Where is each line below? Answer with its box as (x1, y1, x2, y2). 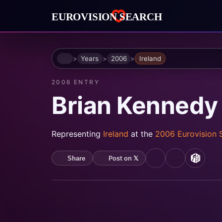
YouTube (155, 157, 191, 168)
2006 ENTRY (52, 78, 100, 86)
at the (131, 129, 155, 139)
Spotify (174, 157, 204, 168)
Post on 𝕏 (108, 154, 138, 163)
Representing (52, 129, 103, 139)
